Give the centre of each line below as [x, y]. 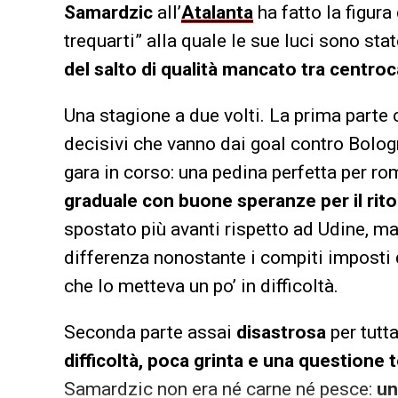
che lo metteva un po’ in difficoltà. [201, 287]
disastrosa [283, 333]
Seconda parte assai [150, 333]
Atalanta [217, 13]
